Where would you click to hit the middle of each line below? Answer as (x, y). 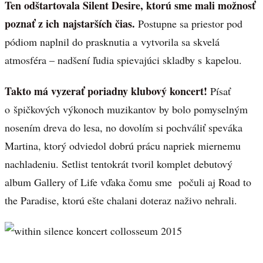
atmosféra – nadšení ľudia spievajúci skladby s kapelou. (123, 60)
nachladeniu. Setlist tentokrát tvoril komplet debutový (119, 163)
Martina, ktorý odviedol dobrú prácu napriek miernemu (123, 145)
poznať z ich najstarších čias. (70, 23)
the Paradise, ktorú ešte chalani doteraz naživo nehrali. (121, 200)
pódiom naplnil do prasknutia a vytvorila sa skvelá (112, 41)
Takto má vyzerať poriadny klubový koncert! (106, 91)
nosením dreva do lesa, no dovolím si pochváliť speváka (124, 127)
